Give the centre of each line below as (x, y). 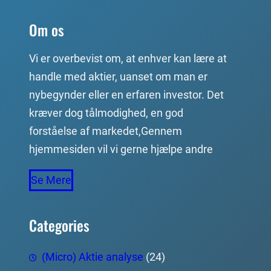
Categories (59, 225)
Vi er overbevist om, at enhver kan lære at (128, 59)
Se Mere (51, 180)
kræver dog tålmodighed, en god (106, 113)
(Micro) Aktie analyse (93, 257)
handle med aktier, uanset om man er (118, 77)
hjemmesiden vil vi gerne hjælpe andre (121, 150)
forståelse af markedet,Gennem (106, 132)
